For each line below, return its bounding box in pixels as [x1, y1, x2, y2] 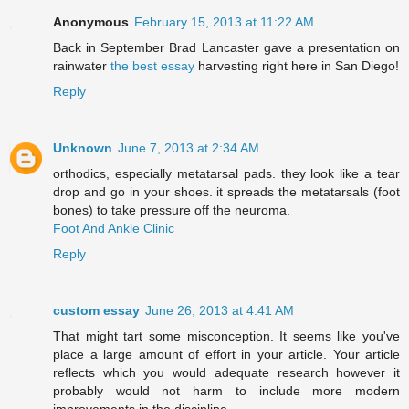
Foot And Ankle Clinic [53, 221, 174, 236]
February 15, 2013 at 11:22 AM [134, 15, 314, 30]
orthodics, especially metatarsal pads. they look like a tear [53, 166, 400, 182]
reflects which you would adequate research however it [53, 365, 400, 381]
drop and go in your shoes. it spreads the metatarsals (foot [53, 184, 400, 200]
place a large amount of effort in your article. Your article [53, 347, 400, 362]
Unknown [53, 141, 112, 156]
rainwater [53, 58, 110, 74]
